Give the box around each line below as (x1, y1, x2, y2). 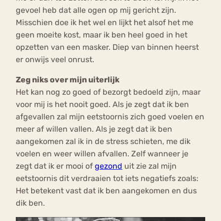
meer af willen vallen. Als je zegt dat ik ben (16, 124, 172, 134)
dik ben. (16, 198, 45, 208)
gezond (95, 161, 122, 171)
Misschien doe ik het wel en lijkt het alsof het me (16, 18, 193, 28)
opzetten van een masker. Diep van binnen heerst (16, 42, 199, 52)
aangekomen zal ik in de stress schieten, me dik (16, 137, 190, 147)
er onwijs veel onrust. (16, 55, 94, 65)
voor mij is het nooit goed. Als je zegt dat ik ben (16, 100, 189, 110)
